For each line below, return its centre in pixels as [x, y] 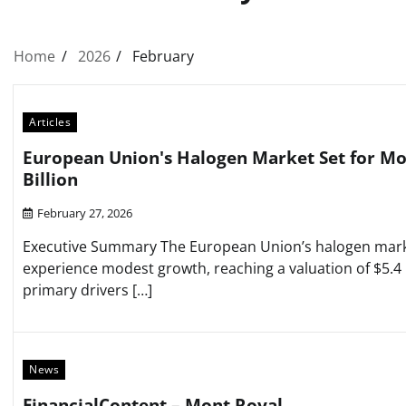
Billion [50, 180]
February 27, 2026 [85, 213]
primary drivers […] [87, 290]
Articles [50, 122]
